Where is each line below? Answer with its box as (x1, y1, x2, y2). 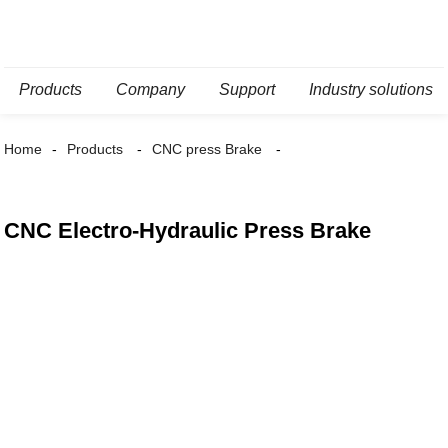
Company (116, 81, 186, 98)
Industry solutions (309, 81, 434, 98)
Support (219, 81, 276, 98)
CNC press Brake (152, 141, 263, 157)
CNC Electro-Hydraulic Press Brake (4, 218, 372, 243)
